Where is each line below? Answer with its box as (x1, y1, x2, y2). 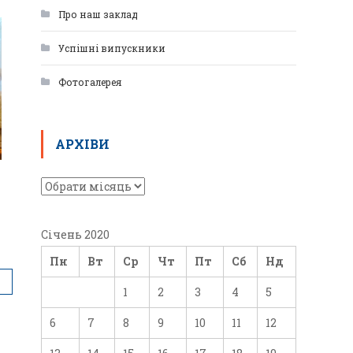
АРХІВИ (55, 136, 110, 152)
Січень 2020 (41, 227, 110, 242)
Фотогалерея (58, 76, 121, 88)
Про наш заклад (58, 8, 138, 20)
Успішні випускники (58, 42, 165, 54)
